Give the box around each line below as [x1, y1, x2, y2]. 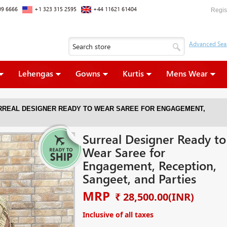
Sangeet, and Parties [82, 170, 196, 186]
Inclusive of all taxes [82, 210, 154, 219]
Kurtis [122, 68, 144, 79]
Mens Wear [166, 68, 208, 79]
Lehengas [18, 68, 53, 79]
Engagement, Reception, [82, 157, 216, 173]
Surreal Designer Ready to [82, 131, 226, 147]
